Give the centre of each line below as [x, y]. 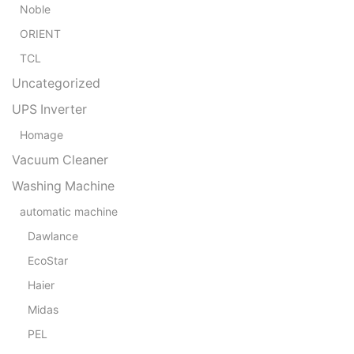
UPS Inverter [49, 109]
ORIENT [40, 33]
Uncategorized [56, 83]
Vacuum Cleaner [60, 160]
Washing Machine [63, 186]
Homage [41, 134]
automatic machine [69, 211]
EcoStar [48, 260]
